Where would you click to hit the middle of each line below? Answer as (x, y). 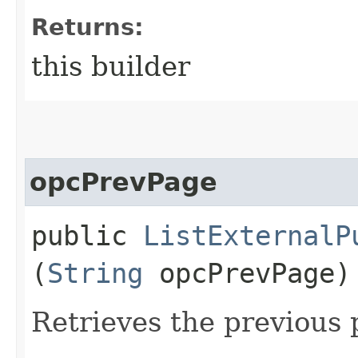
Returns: (88, 27)
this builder (111, 66)
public (87, 235)
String (95, 273)
